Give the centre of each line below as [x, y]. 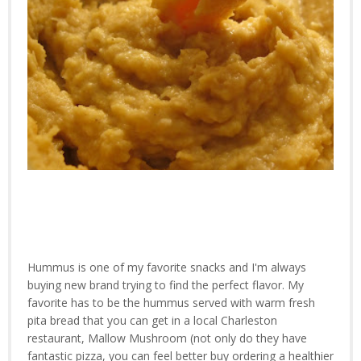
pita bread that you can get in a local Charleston [152, 320]
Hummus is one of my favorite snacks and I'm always [167, 267]
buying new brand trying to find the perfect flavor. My [166, 284]
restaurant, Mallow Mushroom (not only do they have [167, 338]
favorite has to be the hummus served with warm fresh [171, 302]
